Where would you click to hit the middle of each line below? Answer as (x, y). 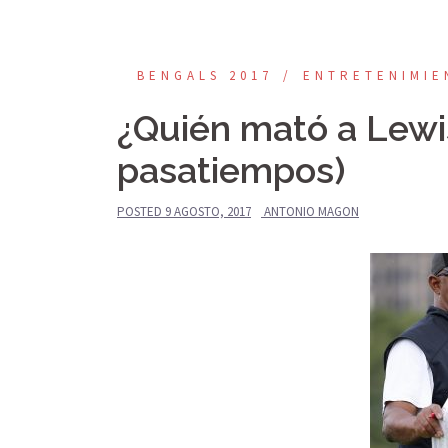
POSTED (141, 211)
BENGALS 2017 (205, 75)
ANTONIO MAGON (311, 211)
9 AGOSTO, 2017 (208, 211)
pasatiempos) (231, 170)
